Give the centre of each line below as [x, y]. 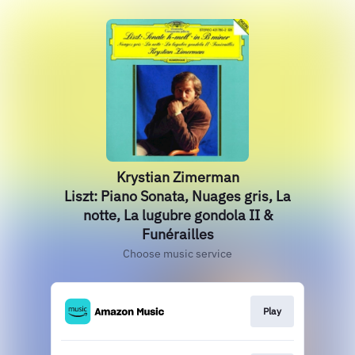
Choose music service [177, 254]
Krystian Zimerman [177, 177]
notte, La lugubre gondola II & [177, 215]
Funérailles [177, 234]
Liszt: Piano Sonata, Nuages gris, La [177, 196]
